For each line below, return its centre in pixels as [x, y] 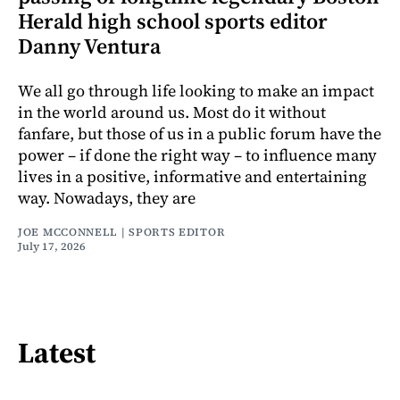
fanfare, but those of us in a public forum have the [200, 134]
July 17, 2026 [52, 247]
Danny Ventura [89, 46]
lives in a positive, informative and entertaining [192, 177]
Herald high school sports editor [173, 21]
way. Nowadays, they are [107, 198]
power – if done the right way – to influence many [197, 155]
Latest [57, 352]
